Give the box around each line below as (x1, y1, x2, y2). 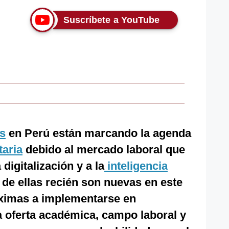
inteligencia (104, 159, 168, 172)
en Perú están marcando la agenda (6, 127, 191, 140)
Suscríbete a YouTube (63, 15, 160, 25)
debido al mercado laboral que (22, 143, 185, 156)
